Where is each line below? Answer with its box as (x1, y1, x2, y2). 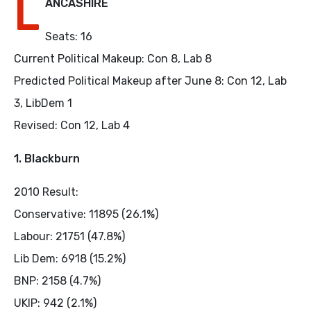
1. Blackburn (14, 152, 80, 165)
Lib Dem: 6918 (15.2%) (14, 252, 126, 265)
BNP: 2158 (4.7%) (14, 274, 101, 287)
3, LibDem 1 (14, 96, 72, 110)
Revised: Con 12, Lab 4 (14, 119, 130, 132)
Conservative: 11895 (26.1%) (14, 208, 158, 221)
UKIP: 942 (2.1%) (14, 296, 96, 310)
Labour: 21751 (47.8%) (14, 230, 125, 243)
